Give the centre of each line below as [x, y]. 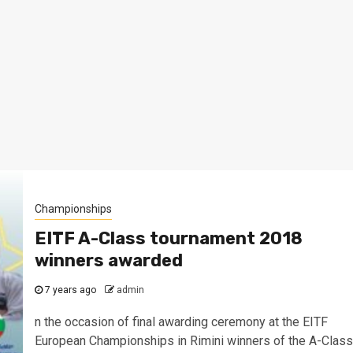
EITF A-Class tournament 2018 [168, 239]
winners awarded [108, 261]
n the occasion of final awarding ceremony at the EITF [181, 322]
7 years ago [69, 290]
